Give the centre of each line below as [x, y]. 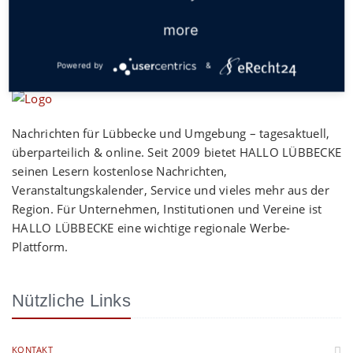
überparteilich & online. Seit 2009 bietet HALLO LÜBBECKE [176, 152]
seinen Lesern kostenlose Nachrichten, [120, 171]
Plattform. [40, 247]
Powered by [80, 65]
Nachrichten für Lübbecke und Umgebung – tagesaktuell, [171, 133]
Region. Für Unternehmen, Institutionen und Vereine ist [167, 209]
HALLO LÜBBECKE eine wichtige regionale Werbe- [151, 228]
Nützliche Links [71, 301]
